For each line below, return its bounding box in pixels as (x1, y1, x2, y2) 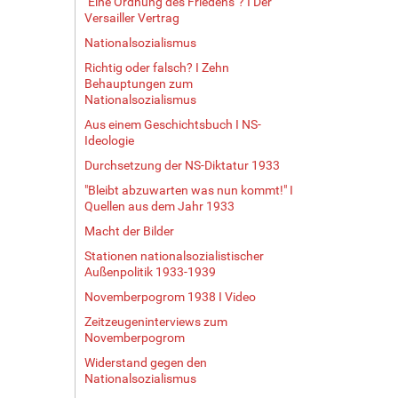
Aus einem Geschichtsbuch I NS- (84, 116, 261, 131)
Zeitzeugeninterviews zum (84, 314, 227, 329)
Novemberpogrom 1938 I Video (84, 289, 256, 304)
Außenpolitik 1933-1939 (84, 264, 216, 279)
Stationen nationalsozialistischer (84, 248, 264, 263)
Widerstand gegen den (84, 354, 207, 370)
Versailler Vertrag (84, 10, 179, 25)
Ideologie (84, 132, 134, 147)
